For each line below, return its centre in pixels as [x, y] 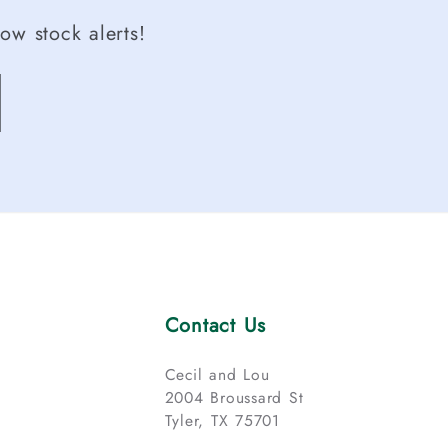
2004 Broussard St [234, 398]
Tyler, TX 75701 [222, 421]
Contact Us [215, 326]
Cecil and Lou [217, 375]
